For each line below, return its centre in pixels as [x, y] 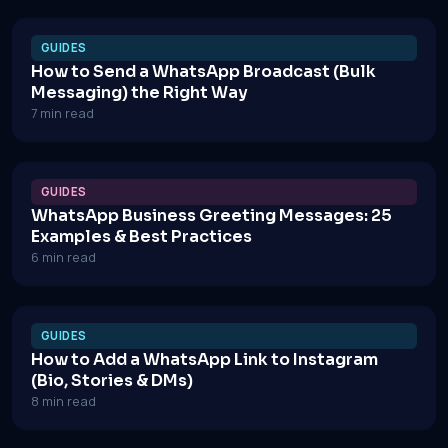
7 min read [62, 113]
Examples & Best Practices [141, 236]
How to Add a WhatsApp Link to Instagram [204, 359]
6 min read [63, 257]
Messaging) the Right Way [139, 92]
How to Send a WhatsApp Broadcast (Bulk [203, 71]
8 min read [63, 401]
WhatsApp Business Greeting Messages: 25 [211, 215]
